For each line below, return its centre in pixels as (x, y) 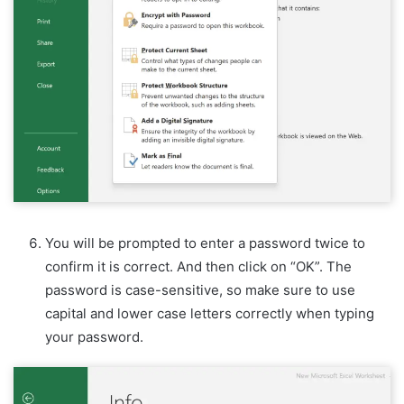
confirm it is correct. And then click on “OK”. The (198, 267)
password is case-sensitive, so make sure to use (200, 290)
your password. (94, 337)
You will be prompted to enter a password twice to (205, 243)
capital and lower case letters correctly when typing (210, 314)
